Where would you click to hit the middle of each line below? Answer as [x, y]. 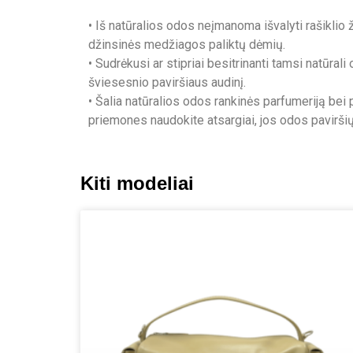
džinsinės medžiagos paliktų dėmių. [187, 45]
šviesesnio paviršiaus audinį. [167, 83]
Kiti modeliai [137, 183]
